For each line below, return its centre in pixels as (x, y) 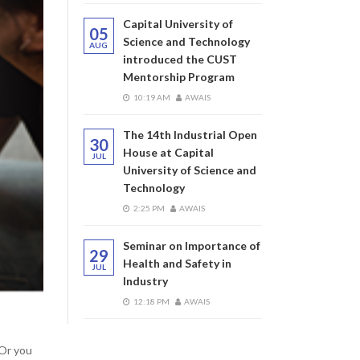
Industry (145, 281)
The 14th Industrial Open (190, 135)
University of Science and (189, 170)
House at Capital (168, 152)
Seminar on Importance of (191, 245)
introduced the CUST (180, 59)
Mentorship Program (178, 77)
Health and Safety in (177, 263)
